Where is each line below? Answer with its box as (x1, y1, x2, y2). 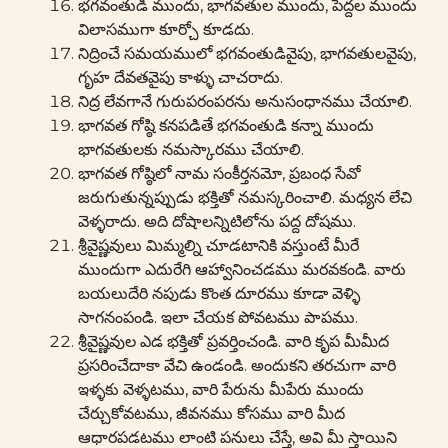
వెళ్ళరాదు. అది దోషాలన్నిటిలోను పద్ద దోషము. (78, 212, 356, 231)
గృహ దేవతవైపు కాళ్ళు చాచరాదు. (78, 68, 283, 87)
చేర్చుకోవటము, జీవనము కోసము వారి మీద (78, 404, 345, 423)
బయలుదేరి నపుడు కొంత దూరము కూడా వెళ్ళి (78, 284, 360, 303)
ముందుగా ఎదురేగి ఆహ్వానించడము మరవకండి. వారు (78, 260, 406, 279)
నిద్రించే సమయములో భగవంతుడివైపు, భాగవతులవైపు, (78, 44, 416, 63)
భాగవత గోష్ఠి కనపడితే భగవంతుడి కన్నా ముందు (78, 116, 374, 135)
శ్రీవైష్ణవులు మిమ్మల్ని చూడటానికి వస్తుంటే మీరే (78, 236, 359, 255)
